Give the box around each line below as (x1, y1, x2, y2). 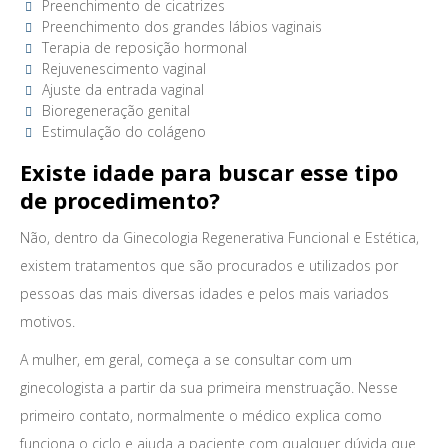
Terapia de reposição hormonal (42, 38, 247, 57)
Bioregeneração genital (42, 101, 190, 120)
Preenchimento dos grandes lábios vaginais (42, 17, 322, 36)
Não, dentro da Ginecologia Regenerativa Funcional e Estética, (20, 228, 419, 247)
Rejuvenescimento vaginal (42, 59, 206, 78)
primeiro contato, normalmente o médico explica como (20, 406, 382, 425)
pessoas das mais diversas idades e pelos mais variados (20, 284, 389, 303)
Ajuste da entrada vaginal (42, 80, 204, 99)
